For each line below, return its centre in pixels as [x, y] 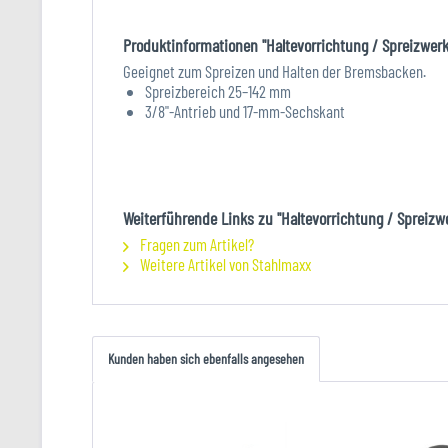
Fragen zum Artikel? [195, 244]
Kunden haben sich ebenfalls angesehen [206, 358]
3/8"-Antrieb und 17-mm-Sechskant [245, 111]
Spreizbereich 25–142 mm [218, 91]
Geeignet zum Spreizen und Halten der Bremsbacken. [274, 71]
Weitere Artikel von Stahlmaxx [224, 264]
